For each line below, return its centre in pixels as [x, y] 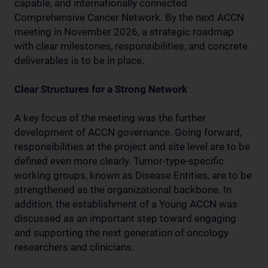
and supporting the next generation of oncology [121, 232]
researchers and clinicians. [74, 247]
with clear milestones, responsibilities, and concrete [131, 46]
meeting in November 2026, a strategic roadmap [124, 31]
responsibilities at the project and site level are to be [132, 146]
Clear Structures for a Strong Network [101, 89]
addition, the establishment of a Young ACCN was [126, 204]
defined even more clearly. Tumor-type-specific [119, 161]
